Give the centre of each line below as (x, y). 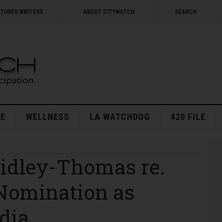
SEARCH (186, 12)
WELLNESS (47, 117)
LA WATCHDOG (120, 117)
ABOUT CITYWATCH (109, 12)
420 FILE (188, 117)
